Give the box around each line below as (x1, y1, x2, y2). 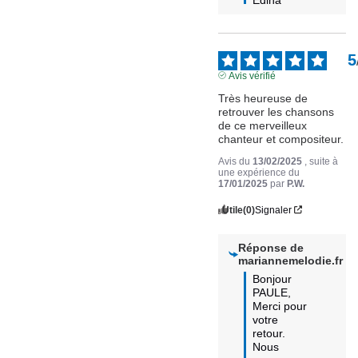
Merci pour (253, 299, 308, 312)
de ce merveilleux (218, 118, 308, 132)
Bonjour (253, 272, 292, 285)
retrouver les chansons (218, 105, 335, 118)
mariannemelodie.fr (237, 253, 343, 267)
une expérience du (218, 166, 300, 178)
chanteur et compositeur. (218, 132, 344, 145)
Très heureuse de (218, 91, 308, 105)
